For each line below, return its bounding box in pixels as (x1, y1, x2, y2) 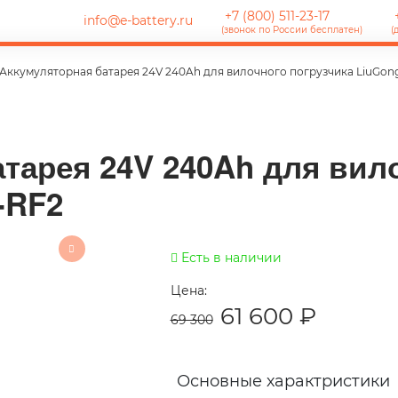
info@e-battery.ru (80, 12, 193, 28)
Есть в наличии (177, 250, 282, 266)
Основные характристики (176, 370, 390, 391)
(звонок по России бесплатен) (221, 24, 362, 36)
